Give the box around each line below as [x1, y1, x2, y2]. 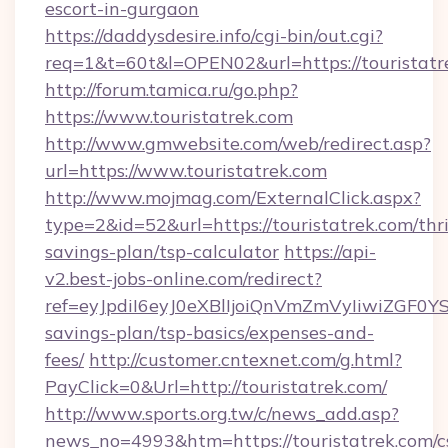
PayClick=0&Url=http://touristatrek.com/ [45, 375, 387, 398]
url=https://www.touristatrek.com [45, 159, 327, 182]
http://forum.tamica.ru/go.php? [45, 78, 298, 101]
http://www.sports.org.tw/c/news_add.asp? [45, 402, 399, 425]
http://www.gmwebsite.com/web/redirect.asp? [45, 132, 431, 155]
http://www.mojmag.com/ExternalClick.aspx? [45, 186, 421, 209]
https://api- [284, 240, 376, 263]
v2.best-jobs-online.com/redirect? [45, 267, 322, 290]
